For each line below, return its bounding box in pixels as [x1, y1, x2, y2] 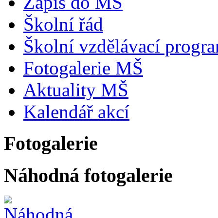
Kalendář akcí [23, 101, 129, 123]
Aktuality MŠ [23, 79, 128, 101]
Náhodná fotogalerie [4, 164, 173, 186]
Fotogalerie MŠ [23, 57, 143, 79]
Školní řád [23, 14, 103, 35]
